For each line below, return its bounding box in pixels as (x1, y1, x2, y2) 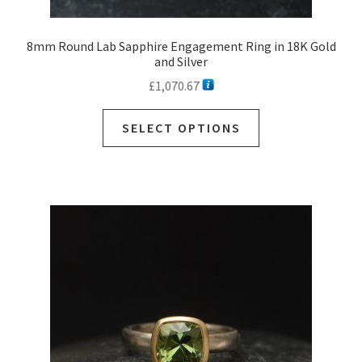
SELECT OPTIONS (121, 120, 241, 137)
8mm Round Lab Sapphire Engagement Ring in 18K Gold (26, 37, 336, 54)
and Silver (154, 53, 208, 69)
